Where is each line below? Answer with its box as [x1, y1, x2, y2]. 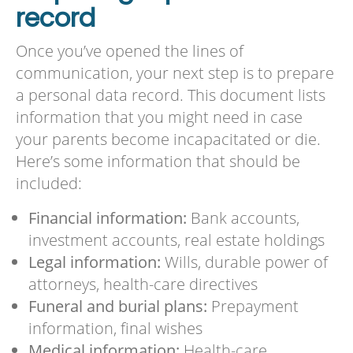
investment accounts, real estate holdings [28, 229, 325, 251]
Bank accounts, [190, 207, 299, 229]
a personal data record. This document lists [15, 84, 325, 106]
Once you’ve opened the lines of [15, 39, 243, 61]
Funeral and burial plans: [28, 295, 207, 318]
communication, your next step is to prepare [15, 61, 334, 84]
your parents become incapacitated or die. [15, 128, 321, 150]
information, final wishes [28, 318, 203, 340]
